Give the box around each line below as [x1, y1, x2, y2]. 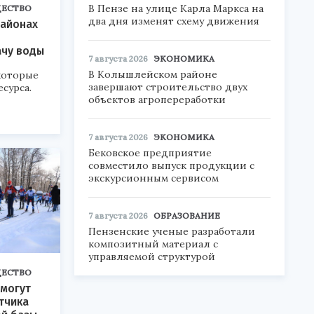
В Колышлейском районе [88, 68, 217, 81]
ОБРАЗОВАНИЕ [153, 210, 220, 221]
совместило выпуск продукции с [88, 159, 254, 172]
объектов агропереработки [88, 93, 226, 106]
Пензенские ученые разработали [88, 225, 255, 238]
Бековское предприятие [88, 146, 212, 159]
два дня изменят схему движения [88, 15, 259, 27]
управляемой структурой [88, 250, 215, 263]
